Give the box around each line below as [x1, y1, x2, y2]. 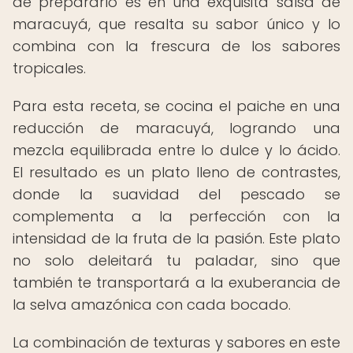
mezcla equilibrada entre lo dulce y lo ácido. [13, 140, 340, 160]
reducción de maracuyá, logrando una [13, 118, 340, 138]
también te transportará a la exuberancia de [13, 273, 340, 292]
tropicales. [13, 58, 86, 78]
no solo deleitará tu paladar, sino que [13, 251, 340, 270]
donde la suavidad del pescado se [13, 184, 340, 204]
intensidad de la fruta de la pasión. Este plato [13, 229, 340, 248]
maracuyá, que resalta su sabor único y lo [13, 14, 340, 34]
